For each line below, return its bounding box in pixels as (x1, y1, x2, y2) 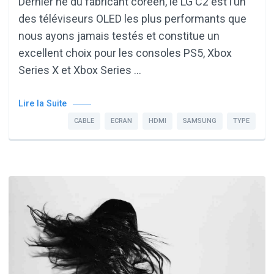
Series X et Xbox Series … (18, 64, 141, 77)
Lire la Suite (18, 98, 67, 109)
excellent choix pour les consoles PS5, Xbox (18, 46, 232, 60)
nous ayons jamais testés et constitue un (18, 29, 220, 43)
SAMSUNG (183, 117, 217, 125)
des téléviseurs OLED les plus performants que (18, 12, 246, 26)
